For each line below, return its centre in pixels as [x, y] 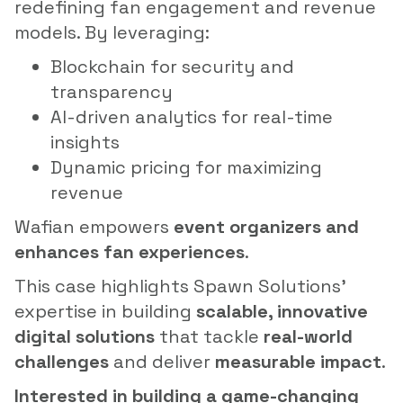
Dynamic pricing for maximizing [186, 167]
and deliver [162, 361]
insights [85, 142]
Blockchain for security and [172, 66]
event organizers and [266, 226]
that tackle [209, 336]
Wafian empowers [94, 226]
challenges [62, 361]
